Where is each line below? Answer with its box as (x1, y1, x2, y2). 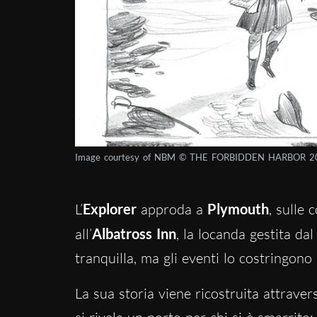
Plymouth (207, 200, 269, 218)
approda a (136, 200, 207, 219)
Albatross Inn (91, 225, 176, 243)
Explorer (82, 200, 137, 218)
